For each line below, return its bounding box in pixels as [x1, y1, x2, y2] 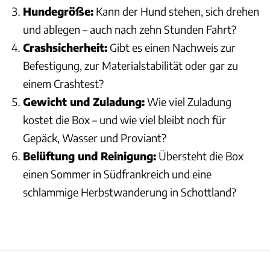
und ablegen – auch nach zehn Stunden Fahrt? [23, 22, 236, 37]
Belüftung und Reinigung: [23, 149, 156, 163]
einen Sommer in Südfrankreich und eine [23, 167, 212, 181]
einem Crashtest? [23, 77, 104, 91]
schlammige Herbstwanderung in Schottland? [23, 185, 236, 199]
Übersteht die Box [156, 149, 243, 163]
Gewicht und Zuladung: [23, 95, 145, 109]
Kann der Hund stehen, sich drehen [93, 4, 259, 19]
